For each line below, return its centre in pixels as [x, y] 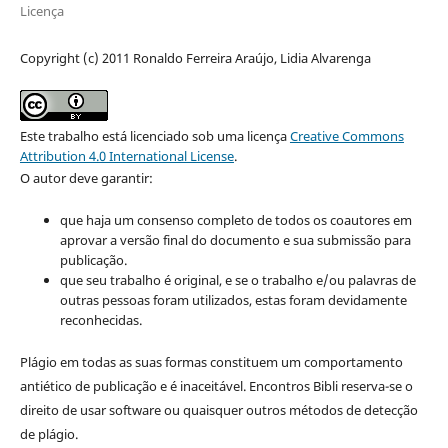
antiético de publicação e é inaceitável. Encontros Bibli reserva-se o [216, 385]
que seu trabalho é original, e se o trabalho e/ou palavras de [237, 279]
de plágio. [48, 433]
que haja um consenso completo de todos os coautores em [235, 219]
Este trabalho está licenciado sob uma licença [154, 135]
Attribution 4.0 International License [126, 155]
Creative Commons [346, 135]
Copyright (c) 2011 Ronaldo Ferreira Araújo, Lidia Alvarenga [195, 57]
